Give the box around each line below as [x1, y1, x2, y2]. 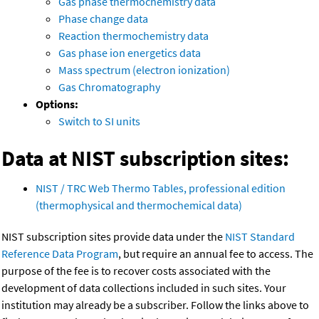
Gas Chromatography [58, 80, 160, 95]
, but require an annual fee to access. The [118, 246, 313, 261]
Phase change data [58, 11, 148, 26]
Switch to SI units [58, 114, 140, 129]
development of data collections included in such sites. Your [1, 281, 286, 296]
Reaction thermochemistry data [58, 28, 209, 43]
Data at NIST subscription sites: [1, 145, 289, 172]
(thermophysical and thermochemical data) [36, 198, 242, 213]
